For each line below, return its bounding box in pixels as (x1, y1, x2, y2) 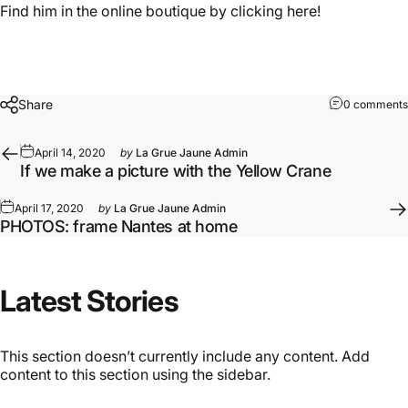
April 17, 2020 (15, 200, 84, 215)
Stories (87, 283, 178, 320)
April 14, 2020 (35, 145, 106, 159)
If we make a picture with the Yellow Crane (20, 160, 331, 180)
